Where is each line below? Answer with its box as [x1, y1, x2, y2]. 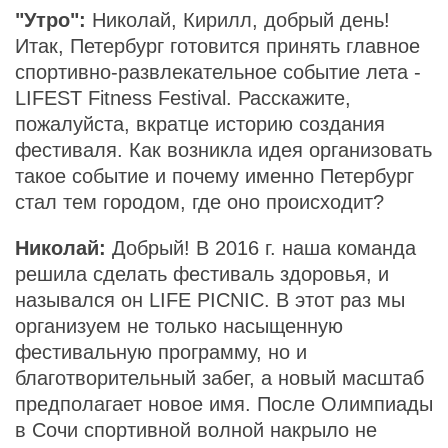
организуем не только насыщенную [15, 315, 343, 337]
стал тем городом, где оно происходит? [15, 191, 384, 213]
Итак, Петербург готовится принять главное [15, 35, 420, 57]
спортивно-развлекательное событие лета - [15, 61, 421, 83]
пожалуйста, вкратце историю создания [15, 113, 385, 135]
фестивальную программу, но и [15, 341, 307, 363]
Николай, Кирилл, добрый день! [86, 9, 390, 31]
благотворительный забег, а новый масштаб [15, 367, 424, 389]
